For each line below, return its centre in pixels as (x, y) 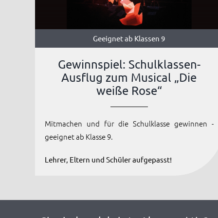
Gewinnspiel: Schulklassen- (129, 64)
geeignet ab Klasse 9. (79, 137)
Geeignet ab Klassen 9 (129, 38)
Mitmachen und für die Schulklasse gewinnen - (129, 124)
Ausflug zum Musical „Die (129, 77)
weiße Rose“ (129, 91)
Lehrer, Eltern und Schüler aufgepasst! (108, 160)
